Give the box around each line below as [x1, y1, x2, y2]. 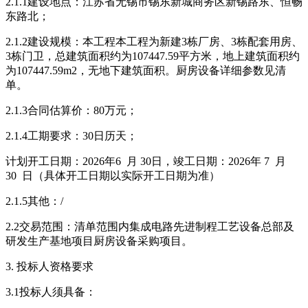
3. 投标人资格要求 [5, 260, 93, 272]
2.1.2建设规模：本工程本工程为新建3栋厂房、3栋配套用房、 [5, 35, 302, 47]
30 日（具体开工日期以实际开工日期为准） [5, 169, 220, 181]
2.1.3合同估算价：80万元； [5, 104, 137, 116]
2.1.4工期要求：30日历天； [5, 129, 137, 142]
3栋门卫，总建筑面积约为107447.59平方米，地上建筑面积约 [5, 49, 300, 62]
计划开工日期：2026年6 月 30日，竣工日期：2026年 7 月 [5, 155, 286, 167]
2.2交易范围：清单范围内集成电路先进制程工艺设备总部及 [5, 220, 294, 232]
